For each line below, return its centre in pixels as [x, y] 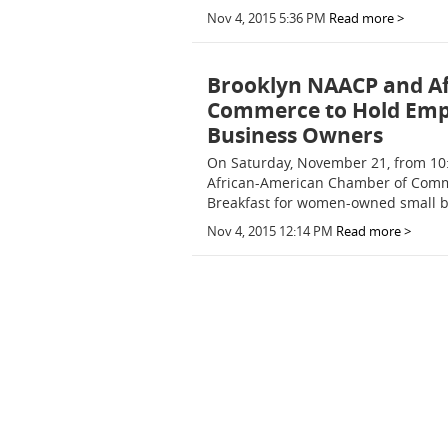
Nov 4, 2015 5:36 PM [266, 18]
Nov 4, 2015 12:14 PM [270, 231]
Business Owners [295, 135]
